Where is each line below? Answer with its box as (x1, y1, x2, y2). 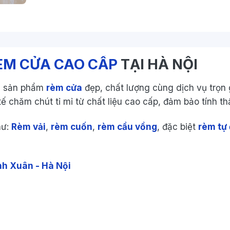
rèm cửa (46, 82, 82, 93)
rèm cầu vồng (98, 121, 157, 132)
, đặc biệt (157, 121, 198, 132)
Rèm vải (11, 121, 46, 132)
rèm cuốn (51, 121, 92, 132)
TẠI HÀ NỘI (118, 55, 198, 73)
